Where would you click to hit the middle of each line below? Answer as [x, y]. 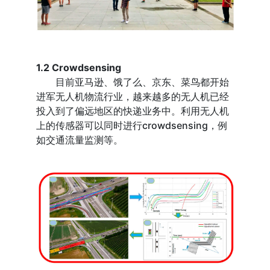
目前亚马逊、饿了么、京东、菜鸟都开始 [133, 82]
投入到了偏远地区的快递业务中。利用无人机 [133, 111]
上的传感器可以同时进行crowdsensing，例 [132, 126]
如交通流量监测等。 [80, 140]
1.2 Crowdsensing [79, 68]
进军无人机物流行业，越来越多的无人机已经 [133, 97]
